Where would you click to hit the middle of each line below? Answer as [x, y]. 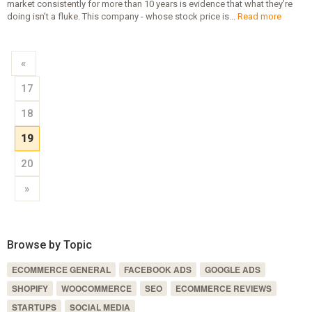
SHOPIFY [30, 288]
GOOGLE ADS [232, 269]
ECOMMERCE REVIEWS [223, 288]
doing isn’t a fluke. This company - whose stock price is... [122, 16]
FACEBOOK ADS [157, 269]
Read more [259, 16]
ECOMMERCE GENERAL [61, 269]
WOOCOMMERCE [96, 288]
